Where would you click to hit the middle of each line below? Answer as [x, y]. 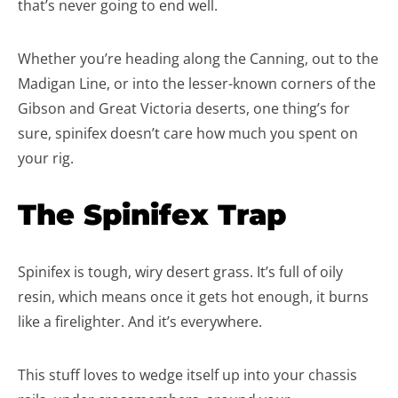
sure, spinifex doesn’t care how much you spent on [188, 133]
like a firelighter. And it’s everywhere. [140, 322]
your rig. [46, 158]
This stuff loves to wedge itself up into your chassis [187, 375]
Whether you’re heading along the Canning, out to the [198, 59]
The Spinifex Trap [152, 215]
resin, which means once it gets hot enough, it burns [193, 297]
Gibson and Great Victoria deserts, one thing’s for [184, 108]
